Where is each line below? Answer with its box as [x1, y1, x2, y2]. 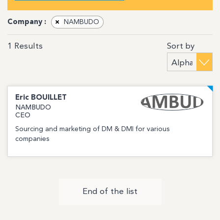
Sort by [166, 42, 194, 51]
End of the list [82, 188, 137, 196]
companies [15, 136, 49, 142]
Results [12, 42, 43, 51]
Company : [7, 18, 46, 26]
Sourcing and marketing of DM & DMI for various [15, 126, 169, 133]
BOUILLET [31, 94, 67, 102]
